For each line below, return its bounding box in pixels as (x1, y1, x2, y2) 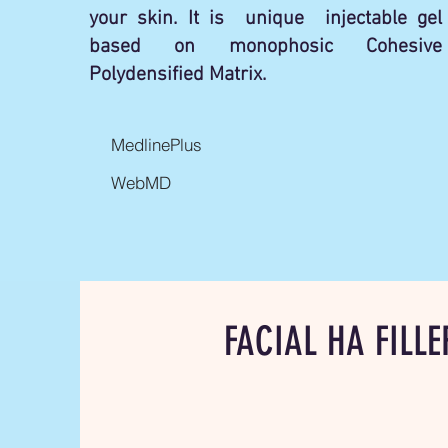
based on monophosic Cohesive (89, 35, 443, 59)
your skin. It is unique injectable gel (89, 7, 443, 31)
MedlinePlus (111, 134, 203, 155)
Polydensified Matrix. (89, 63, 267, 87)
